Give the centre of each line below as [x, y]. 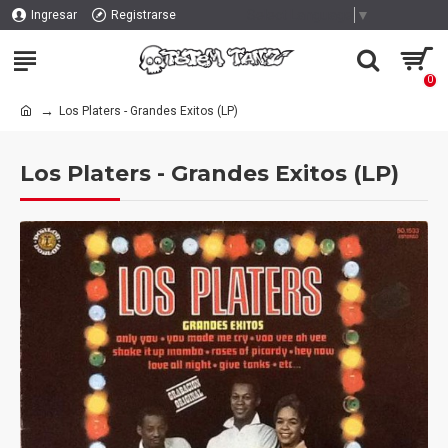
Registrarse [143, 15]
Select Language [299, 14]
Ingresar [54, 15]
